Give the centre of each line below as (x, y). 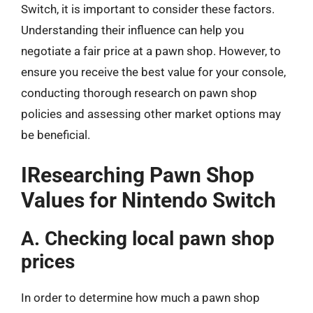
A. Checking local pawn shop (148, 239)
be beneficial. (56, 134)
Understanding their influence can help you (132, 30)
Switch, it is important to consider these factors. (148, 9)
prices (48, 262)
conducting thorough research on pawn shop (139, 93)
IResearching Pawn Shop (138, 175)
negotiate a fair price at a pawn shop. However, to (151, 51)
